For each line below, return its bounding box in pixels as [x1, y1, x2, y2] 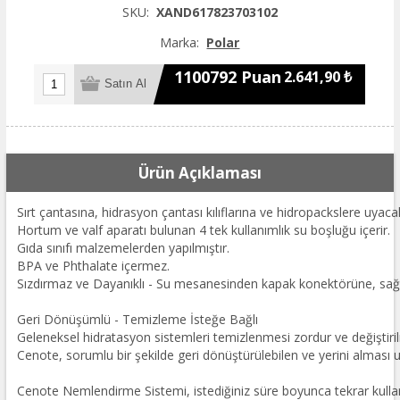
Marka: [160, 33, 200, 51]
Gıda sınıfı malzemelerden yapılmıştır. [16, 238, 229, 256]
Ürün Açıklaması [137, 162, 262, 183]
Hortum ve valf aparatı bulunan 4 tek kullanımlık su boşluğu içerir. [16, 221, 390, 238]
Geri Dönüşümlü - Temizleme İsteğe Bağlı [16, 310, 258, 328]
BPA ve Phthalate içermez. [16, 256, 170, 274]
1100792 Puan [174, 66, 282, 88]
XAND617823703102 [155, 3, 278, 21]
